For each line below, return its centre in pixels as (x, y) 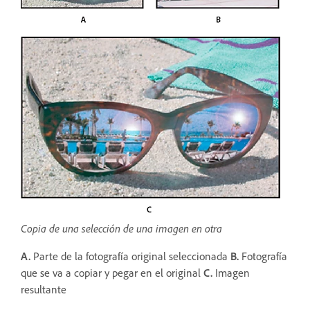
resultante (45, 290)
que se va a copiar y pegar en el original (112, 273)
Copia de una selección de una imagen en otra (121, 229)
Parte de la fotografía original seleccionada (130, 256)
